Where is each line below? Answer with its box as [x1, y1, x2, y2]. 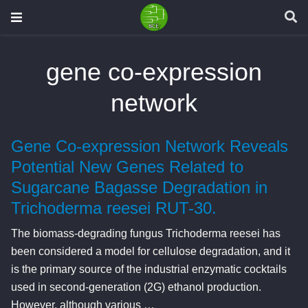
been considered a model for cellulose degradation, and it [11, 245, 291, 258]
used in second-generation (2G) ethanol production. [11, 280, 262, 294]
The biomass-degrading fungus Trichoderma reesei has [11, 227, 281, 240]
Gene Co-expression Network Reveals [11, 137, 289, 156]
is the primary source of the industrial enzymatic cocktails [11, 263, 287, 276]
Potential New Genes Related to [11, 157, 244, 177]
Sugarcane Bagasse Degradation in [11, 178, 268, 197]
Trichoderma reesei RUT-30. [11, 199, 217, 218]
